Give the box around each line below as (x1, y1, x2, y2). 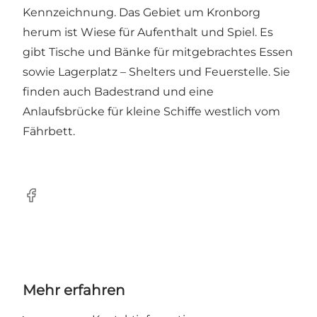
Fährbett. (23, 124, 75, 138)
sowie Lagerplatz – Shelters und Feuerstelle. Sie (23, 64, 290, 79)
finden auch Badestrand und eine (23, 84, 214, 98)
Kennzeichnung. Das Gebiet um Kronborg (23, 5, 260, 19)
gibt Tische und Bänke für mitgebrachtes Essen (23, 45, 293, 59)
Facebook (22, 195, 78, 209)
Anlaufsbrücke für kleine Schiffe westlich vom (23, 104, 280, 118)
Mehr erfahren (23, 281, 125, 299)
